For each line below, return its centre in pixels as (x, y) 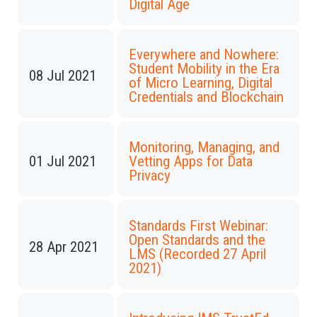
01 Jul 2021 (63, 161)
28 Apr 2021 (64, 247)
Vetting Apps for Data (191, 161)
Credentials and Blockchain (206, 97)
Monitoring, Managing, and (204, 147)
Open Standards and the (197, 240)
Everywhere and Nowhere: (204, 54)
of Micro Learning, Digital (201, 83)
